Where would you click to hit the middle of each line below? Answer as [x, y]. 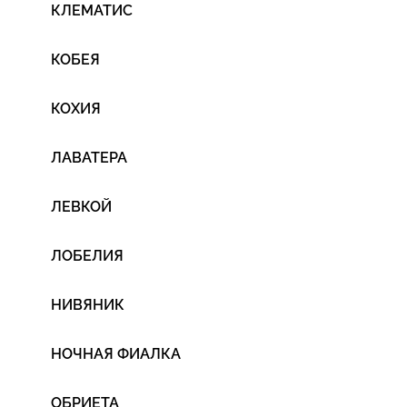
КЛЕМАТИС [92, 10]
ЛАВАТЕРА [89, 158]
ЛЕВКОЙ [81, 207]
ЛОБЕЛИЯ [87, 256]
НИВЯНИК [88, 305]
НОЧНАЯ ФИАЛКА [116, 354]
